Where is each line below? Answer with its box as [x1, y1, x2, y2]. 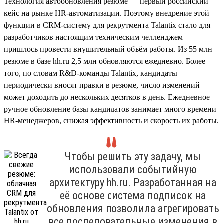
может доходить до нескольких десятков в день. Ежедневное [4, 92, 210, 101]
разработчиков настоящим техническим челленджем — [4, 32, 193, 41]
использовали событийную [69, 163, 197, 176]
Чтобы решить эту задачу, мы [65, 150, 201, 163]
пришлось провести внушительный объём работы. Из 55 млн [4, 44, 212, 53]
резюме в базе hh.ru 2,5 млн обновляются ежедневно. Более [4, 56, 205, 65]
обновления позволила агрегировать [46, 202, 219, 215]
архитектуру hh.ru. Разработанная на [49, 176, 216, 189]
